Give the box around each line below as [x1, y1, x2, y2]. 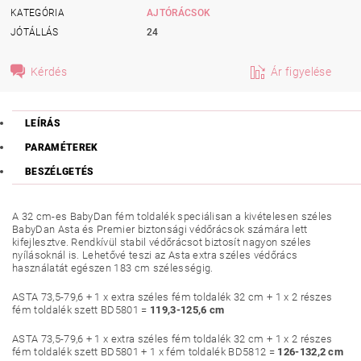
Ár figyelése [271, 64, 331, 78]
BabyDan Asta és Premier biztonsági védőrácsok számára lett [12, 223, 308, 235]
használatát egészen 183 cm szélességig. [12, 262, 214, 274]
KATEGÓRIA [10, 6, 64, 19]
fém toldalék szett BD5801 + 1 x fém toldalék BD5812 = [12, 346, 278, 358]
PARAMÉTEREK [25, 142, 98, 153]
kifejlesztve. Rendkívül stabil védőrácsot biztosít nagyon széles [12, 236, 312, 248]
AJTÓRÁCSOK [147, 6, 211, 19]
